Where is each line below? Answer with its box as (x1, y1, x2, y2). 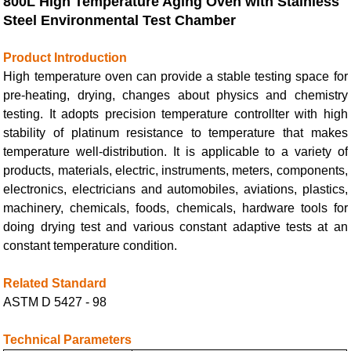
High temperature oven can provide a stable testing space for (3, 70, 348, 83)
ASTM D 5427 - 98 (3, 295, 107, 309)
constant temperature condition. (3, 239, 178, 252)
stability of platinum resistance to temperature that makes (3, 126, 348, 139)
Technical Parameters (3, 333, 132, 346)
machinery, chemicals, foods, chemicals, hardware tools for (3, 201, 348, 215)
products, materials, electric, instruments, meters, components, (3, 164, 348, 177)
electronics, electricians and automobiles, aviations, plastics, (3, 183, 348, 196)
